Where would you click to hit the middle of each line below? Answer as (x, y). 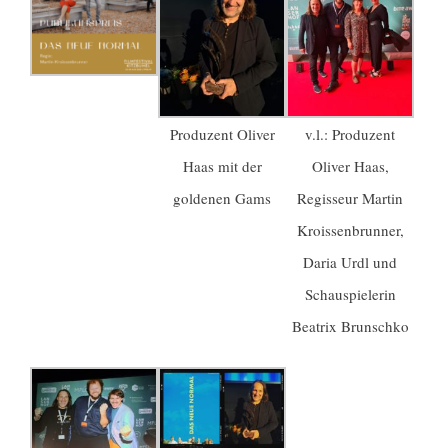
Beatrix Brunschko (350, 325)
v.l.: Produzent (350, 133)
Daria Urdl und (350, 261)
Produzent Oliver (222, 133)
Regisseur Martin (350, 197)
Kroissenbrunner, (350, 229)
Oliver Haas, (350, 165)
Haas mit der (222, 165)
